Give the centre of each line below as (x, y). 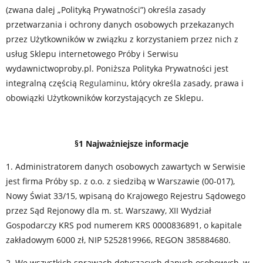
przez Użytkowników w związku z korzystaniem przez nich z (122, 39)
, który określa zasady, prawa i (185, 83)
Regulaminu (103, 83)
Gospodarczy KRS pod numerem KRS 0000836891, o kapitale (124, 225)
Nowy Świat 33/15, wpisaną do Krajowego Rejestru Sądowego (126, 196)
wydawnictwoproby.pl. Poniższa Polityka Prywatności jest (117, 68)
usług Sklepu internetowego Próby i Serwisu (92, 54)
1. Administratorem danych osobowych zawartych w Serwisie (126, 166)
